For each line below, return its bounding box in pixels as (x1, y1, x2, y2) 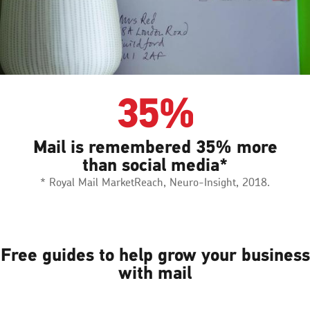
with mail (118, 261, 192, 285)
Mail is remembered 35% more (33, 135, 277, 159)
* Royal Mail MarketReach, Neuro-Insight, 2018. (40, 176, 270, 188)
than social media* (82, 153, 228, 177)
